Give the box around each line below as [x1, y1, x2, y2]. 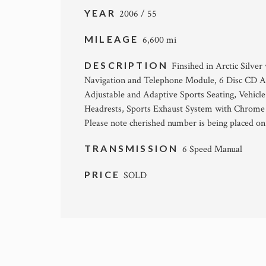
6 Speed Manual [182, 143, 242, 156]
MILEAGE [84, 33, 142, 45]
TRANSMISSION [84, 142, 182, 154]
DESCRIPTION [84, 59, 172, 71]
